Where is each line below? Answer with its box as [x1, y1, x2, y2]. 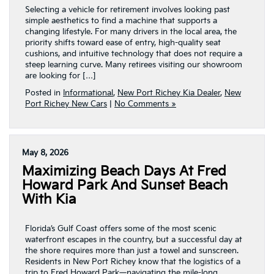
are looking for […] [25, 71, 95, 81]
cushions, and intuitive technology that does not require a [25, 49, 242, 59]
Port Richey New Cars [25, 99, 107, 109]
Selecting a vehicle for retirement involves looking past [25, 5, 230, 15]
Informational [63, 88, 113, 98]
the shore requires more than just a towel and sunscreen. [25, 246, 239, 256]
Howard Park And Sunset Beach [22, 178, 228, 193]
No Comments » [114, 99, 176, 109]
